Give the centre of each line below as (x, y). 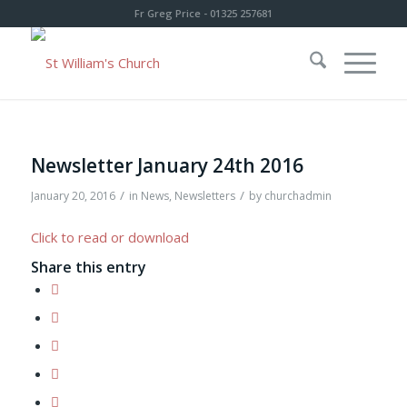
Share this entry (88, 267)
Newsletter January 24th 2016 (167, 165)
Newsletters (204, 196)
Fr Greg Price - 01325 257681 (203, 13)
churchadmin (298, 196)
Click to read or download (109, 237)
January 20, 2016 (73, 196)
